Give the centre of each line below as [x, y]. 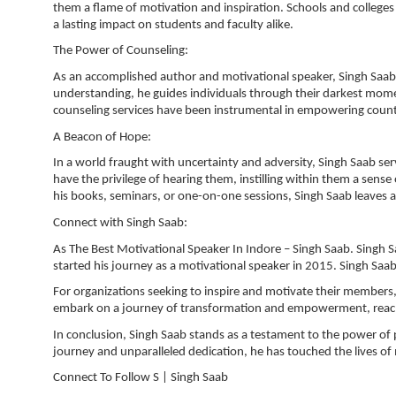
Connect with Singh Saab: [120, 223]
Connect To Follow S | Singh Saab [141, 378]
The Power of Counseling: [121, 51]
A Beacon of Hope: [102, 137]
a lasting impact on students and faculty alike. [173, 25]
